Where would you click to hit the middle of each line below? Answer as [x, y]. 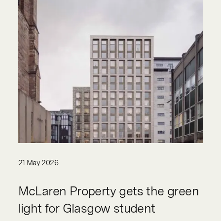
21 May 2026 [38, 163]
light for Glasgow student [87, 208]
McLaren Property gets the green [109, 191]
